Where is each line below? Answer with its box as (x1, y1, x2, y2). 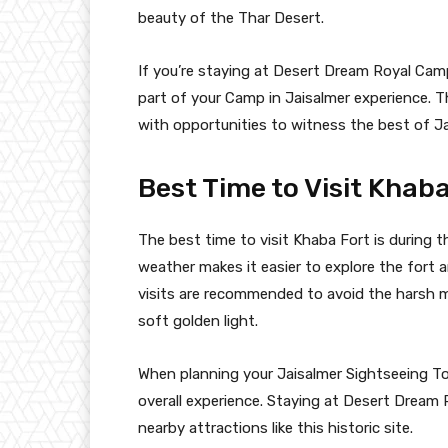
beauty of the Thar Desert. (138, 8, 324, 27)
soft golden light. (138, 311, 258, 330)
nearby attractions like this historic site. (138, 418, 413, 437)
